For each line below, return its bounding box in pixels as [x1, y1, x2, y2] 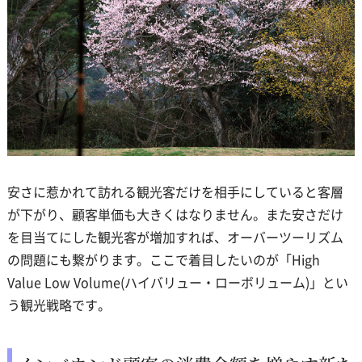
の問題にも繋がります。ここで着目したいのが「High [6, 250, 320, 270]
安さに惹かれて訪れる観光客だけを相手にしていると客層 [6, 182, 343, 202]
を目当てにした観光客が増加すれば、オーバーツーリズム [6, 227, 343, 247]
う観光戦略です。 [6, 295, 111, 315]
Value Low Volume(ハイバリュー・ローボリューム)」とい [6, 272, 348, 293]
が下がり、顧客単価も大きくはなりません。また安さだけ [6, 204, 343, 225]
